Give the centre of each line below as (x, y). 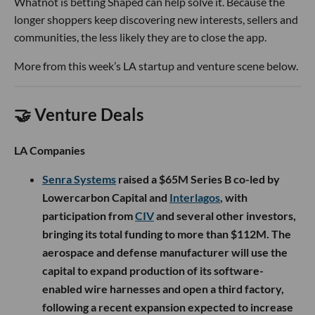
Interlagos (195, 198)
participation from (89, 216)
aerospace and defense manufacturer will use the (165, 252)
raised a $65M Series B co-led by (198, 179)
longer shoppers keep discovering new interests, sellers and (156, 19)
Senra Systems (79, 179)
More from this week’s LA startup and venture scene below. (156, 65)
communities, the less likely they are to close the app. (140, 37)
